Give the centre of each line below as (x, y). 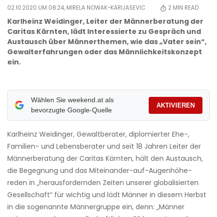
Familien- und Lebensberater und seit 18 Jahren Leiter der (104, 147)
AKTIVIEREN (176, 105)
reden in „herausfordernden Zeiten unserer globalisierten (103, 183)
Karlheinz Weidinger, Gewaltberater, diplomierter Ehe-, (98, 134)
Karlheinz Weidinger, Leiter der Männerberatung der (105, 22)
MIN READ (185, 8)
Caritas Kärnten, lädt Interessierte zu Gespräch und (104, 32)
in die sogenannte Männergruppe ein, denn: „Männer (96, 207)
